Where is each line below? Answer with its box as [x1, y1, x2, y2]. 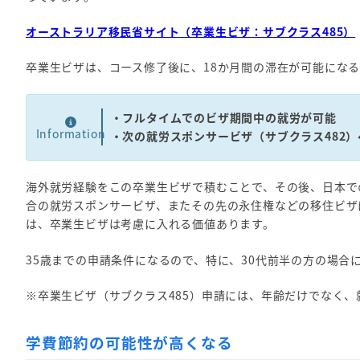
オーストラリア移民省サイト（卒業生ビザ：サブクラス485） [26, 23, 356, 40]
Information [35, 125, 106, 141]
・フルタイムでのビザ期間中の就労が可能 [110, 109, 337, 126]
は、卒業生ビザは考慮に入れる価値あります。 [26, 215, 275, 232]
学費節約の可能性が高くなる [26, 331, 233, 354]
